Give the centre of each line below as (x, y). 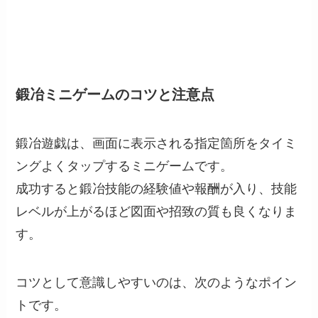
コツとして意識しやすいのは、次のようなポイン (157, 282)
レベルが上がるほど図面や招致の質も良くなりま (157, 212)
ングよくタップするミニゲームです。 (125, 166)
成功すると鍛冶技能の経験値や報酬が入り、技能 (157, 189)
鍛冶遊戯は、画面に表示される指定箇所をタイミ (157, 144)
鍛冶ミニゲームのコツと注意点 (115, 94)
